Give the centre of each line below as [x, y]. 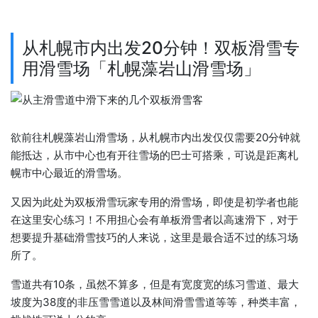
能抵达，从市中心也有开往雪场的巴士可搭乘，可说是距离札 [154, 155]
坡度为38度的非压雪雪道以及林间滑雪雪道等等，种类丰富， [156, 302]
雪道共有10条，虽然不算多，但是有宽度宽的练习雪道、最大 [155, 285]
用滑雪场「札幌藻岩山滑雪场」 [142, 68]
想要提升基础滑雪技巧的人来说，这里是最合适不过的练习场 [154, 238]
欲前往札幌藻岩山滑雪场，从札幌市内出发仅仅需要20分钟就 [155, 138]
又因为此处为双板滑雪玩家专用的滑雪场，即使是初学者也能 [154, 202]
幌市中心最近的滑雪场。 [69, 173]
